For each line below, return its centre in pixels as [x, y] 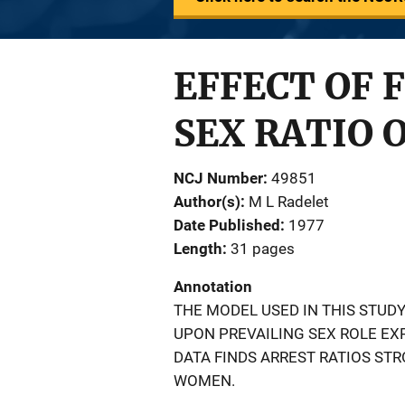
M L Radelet [289, 202]
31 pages [263, 249]
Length [198, 249]
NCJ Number [218, 178]
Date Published [227, 225]
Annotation [213, 287]
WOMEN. [204, 381]
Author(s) [207, 202]
